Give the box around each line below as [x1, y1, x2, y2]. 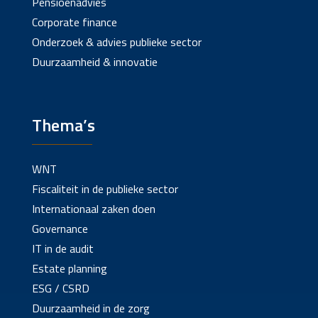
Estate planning [31, 260, 107, 278]
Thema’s [31, 112, 95, 138]
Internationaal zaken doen [31, 200, 155, 218]
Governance [31, 220, 88, 238]
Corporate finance [31, 13, 117, 31]
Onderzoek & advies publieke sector [31, 33, 202, 51]
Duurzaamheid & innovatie [31, 53, 158, 71]
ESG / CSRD [31, 280, 89, 297]
